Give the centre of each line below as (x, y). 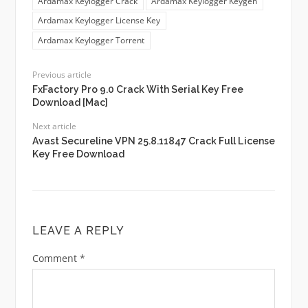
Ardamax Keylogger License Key (99, 21)
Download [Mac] (70, 102)
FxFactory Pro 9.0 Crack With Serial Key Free (137, 89)
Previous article (62, 74)
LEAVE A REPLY (78, 230)
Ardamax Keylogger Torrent (91, 41)
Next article (54, 126)
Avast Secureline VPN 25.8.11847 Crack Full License (153, 141)
